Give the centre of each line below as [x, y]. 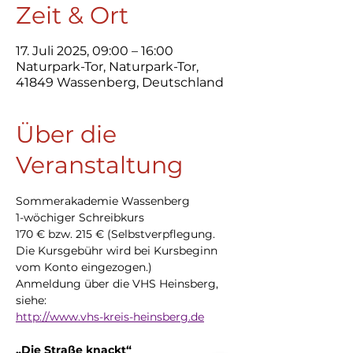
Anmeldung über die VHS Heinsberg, [119, 284]
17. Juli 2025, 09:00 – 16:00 [95, 51]
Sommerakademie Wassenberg [103, 201]
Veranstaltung [100, 165]
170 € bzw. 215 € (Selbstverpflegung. [117, 234]
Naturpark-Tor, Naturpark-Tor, [107, 67]
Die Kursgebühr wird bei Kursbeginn [118, 251]
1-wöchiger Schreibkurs [80, 217]
